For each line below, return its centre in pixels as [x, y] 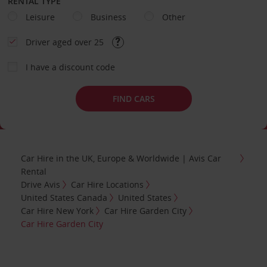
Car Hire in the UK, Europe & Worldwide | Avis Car [121, 158]
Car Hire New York [58, 210]
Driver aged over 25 [66, 42]
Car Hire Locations [108, 184]
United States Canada [64, 197]
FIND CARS [133, 98]
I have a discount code [70, 67]
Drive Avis [41, 184]
